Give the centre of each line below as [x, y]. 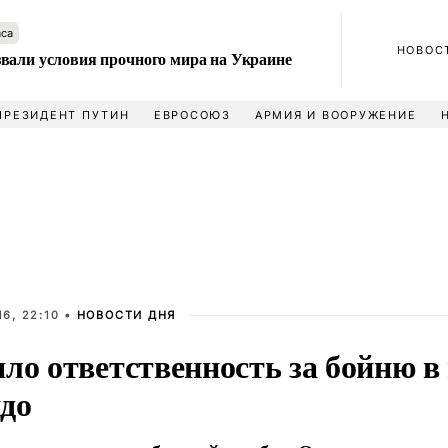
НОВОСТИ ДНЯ [126, 315]
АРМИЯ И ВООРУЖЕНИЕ [335, 115]
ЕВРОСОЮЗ [192, 115]
